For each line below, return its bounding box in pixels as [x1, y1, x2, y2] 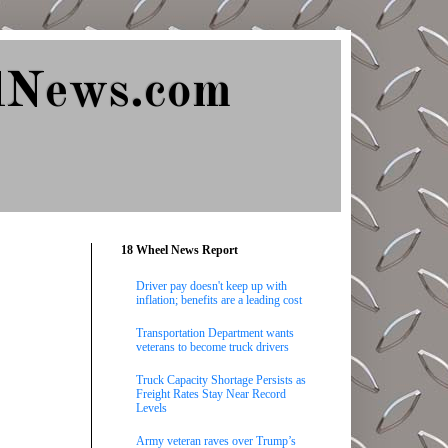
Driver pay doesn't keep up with [136, 278, 287, 293]
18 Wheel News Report [121, 243, 238, 258]
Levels [136, 401, 167, 416]
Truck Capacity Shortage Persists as [136, 373, 306, 388]
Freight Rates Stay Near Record [136, 387, 286, 402]
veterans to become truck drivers [136, 339, 289, 354]
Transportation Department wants [136, 325, 294, 340]
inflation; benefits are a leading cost [136, 292, 302, 307]
